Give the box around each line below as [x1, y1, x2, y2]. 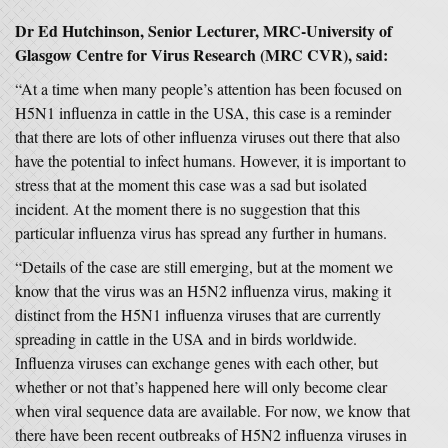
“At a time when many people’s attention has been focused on [15, 78, 402, 99]
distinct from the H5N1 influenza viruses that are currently [15, 304, 381, 325]
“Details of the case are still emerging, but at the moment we [15, 256, 393, 277]
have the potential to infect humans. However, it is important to [15, 150, 406, 171]
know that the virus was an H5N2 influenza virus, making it [15, 280, 391, 301]
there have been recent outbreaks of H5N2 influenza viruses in [15, 424, 407, 445]
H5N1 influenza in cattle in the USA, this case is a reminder [15, 102, 391, 123]
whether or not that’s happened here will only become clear [15, 376, 387, 397]
